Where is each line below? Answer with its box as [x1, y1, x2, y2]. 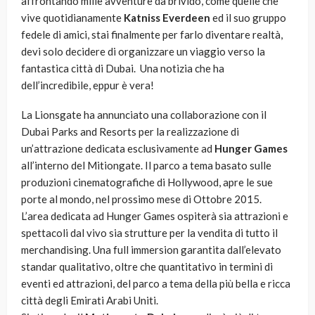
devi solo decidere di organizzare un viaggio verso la [21, 45, 265, 58]
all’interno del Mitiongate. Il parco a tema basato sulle [21, 159, 271, 172]
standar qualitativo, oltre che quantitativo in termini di [21, 260, 273, 274]
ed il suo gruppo [210, 11, 286, 25]
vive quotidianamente [21, 11, 124, 25]
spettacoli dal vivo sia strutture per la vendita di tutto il [21, 226, 278, 240]
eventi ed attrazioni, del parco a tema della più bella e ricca [21, 277, 290, 290]
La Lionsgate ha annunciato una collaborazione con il [21, 108, 266, 122]
